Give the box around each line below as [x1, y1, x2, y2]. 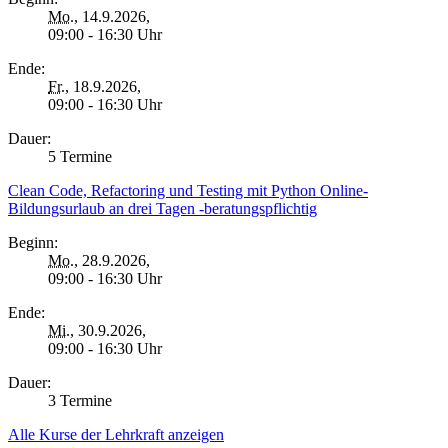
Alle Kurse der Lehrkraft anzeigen [8, 425, 224, 443]
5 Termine [48, 147, 112, 165]
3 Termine [48, 391, 112, 409]
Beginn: [8, 233, 58, 251]
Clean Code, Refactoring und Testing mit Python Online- [8, 181, 368, 199]
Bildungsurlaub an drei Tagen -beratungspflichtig [8, 199, 317, 217]
